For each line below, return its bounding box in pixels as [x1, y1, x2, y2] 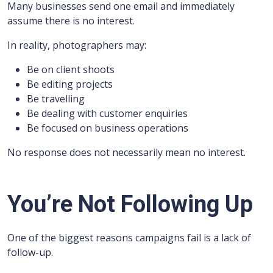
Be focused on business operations [27, 121, 188, 135]
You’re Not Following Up [7, 191, 253, 218]
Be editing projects [27, 77, 113, 91]
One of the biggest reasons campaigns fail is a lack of [7, 231, 251, 244]
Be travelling [27, 92, 85, 105]
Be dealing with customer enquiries [27, 107, 188, 120]
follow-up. [7, 246, 53, 259]
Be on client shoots [27, 63, 115, 76]
